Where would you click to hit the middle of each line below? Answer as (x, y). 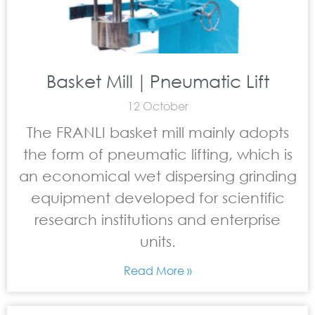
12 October (157, 106)
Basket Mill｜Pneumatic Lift (157, 81)
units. (157, 241)
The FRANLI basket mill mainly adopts (157, 132)
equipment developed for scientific (157, 198)
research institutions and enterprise (157, 219)
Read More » (157, 270)
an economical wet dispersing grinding (157, 176)
